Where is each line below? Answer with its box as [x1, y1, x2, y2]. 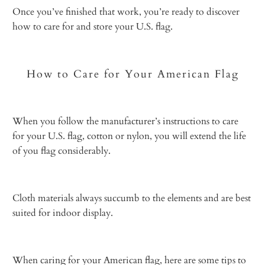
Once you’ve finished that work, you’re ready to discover [12, 5, 240, 19]
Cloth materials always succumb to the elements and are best [12, 191, 251, 205]
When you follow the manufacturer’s [12, 114, 161, 128]
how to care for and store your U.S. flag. [12, 20, 173, 34]
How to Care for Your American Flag [26, 67, 239, 82]
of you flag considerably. [12, 144, 111, 157]
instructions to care [163, 114, 239, 128]
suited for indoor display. [12, 206, 114, 219]
